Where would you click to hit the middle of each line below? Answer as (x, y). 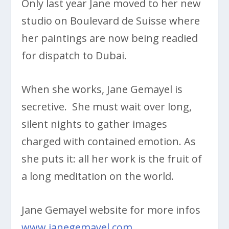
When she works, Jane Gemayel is (102, 89)
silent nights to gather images (95, 124)
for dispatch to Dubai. (74, 55)
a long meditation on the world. (98, 176)
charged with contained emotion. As (109, 141)
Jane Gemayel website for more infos (111, 210)
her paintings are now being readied (110, 38)
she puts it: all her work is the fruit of (112, 158)
